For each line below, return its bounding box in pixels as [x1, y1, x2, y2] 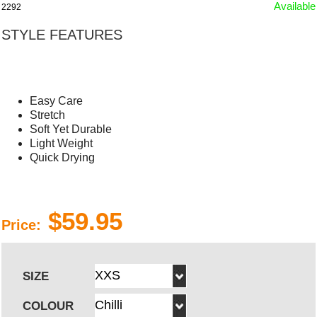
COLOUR [23, 299, 74, 313]
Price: [1, 217, 42, 233]
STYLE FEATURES [1, 26, 123, 42]
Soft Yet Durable [30, 122, 113, 135]
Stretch [30, 108, 66, 121]
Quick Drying [30, 151, 96, 163]
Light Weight [30, 137, 93, 149]
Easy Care [30, 94, 83, 107]
